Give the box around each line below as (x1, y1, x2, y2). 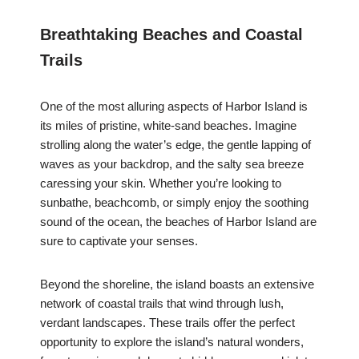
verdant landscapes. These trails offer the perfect (40, 316, 295, 330)
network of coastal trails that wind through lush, (40, 296, 284, 311)
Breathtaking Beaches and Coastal (40, 26, 303, 44)
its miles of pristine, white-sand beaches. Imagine (40, 119, 296, 133)
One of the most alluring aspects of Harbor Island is (40, 99, 308, 114)
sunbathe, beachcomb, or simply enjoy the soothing (40, 196, 309, 210)
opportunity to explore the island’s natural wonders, (40, 335, 304, 349)
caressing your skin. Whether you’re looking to (40, 176, 281, 191)
